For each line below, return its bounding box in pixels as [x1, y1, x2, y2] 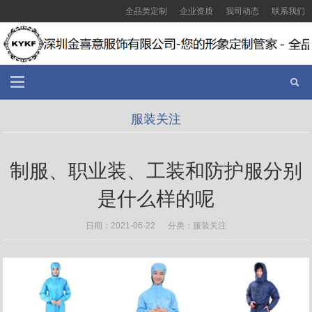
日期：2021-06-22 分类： [86, 221, 193, 231]
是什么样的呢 [97, 188, 214, 210]
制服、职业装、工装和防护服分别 [10, 160, 302, 182]
